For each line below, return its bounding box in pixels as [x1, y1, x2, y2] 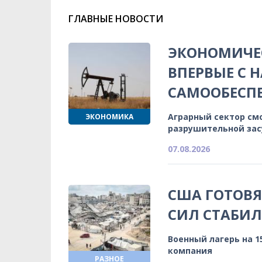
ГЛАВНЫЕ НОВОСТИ [68, 12, 163, 25]
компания [168, 244, 212, 256]
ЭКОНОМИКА [85, 111, 133, 122]
